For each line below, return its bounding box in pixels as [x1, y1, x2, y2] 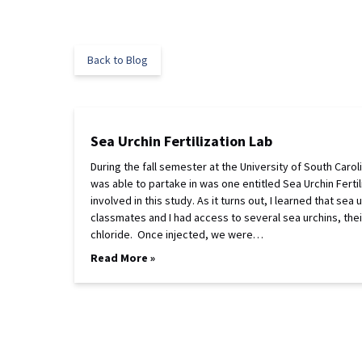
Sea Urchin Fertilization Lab [90, 132, 272, 150]
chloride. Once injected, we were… [90, 227, 263, 242]
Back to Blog [87, 53, 148, 67]
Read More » [90, 250, 155, 265]
